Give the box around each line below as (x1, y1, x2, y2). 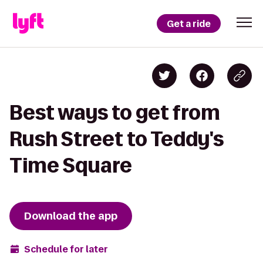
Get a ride (167, 17, 211, 30)
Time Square (9, 154, 132, 176)
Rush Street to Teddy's (9, 128, 224, 150)
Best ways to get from (9, 102, 220, 123)
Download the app (24, 209, 117, 223)
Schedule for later (24, 242, 108, 255)
